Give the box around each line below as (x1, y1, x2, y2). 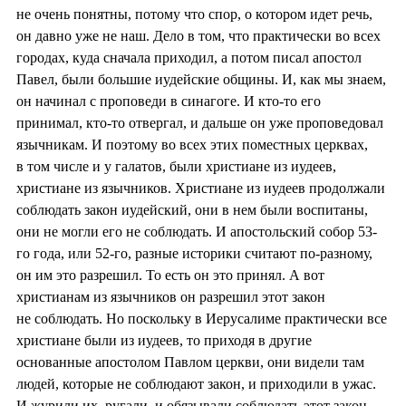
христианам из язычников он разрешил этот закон (16, 288, 325, 304)
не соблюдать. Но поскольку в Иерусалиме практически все (16, 310, 387, 326)
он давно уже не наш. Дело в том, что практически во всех (16, 27, 381, 43)
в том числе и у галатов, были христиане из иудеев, (16, 158, 336, 174)
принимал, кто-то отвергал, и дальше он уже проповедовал (16, 114, 383, 130)
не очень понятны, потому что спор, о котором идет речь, (16, 5, 372, 22)
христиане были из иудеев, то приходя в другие (16, 332, 312, 348)
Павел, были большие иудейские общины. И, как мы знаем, (16, 71, 386, 87)
